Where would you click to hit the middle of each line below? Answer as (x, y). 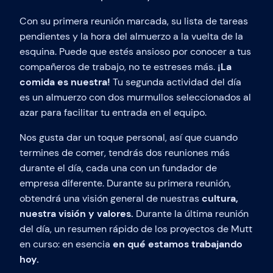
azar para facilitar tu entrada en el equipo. (113, 112)
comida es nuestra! (65, 82)
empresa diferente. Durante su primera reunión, (125, 183)
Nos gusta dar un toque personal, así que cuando (129, 137)
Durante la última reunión (191, 213)
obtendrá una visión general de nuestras (111, 198)
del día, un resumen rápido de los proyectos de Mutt (136, 229)
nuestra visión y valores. (76, 213)
